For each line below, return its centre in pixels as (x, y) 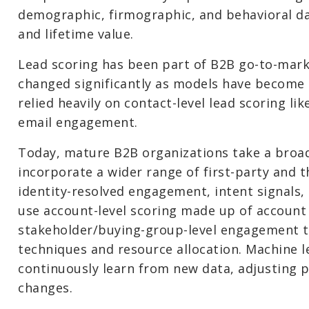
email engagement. (78, 122)
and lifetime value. (76, 34)
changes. (45, 288)
